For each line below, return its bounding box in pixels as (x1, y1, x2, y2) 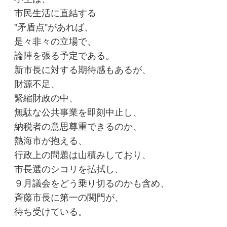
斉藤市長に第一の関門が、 (14, 192, 124, 203)
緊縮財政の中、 (14, 93, 79, 103)
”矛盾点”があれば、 (14, 22, 94, 32)
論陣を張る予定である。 (14, 50, 115, 61)
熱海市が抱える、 (14, 135, 88, 146)
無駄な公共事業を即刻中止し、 (14, 107, 142, 118)
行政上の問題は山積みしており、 (14, 149, 152, 160)
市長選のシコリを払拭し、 (14, 164, 133, 174)
